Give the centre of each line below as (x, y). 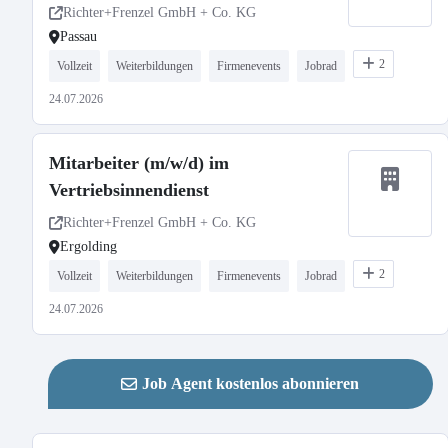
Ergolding (88, 246)
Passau (78, 36)
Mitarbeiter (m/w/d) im (139, 163)
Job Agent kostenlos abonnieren (251, 383)
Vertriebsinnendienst (129, 190)
